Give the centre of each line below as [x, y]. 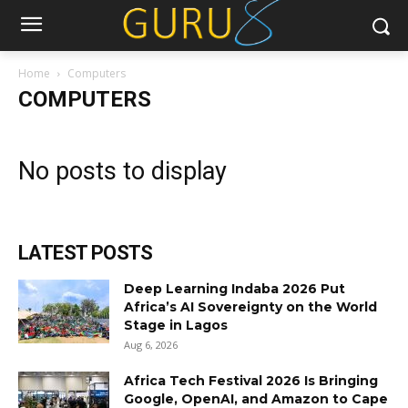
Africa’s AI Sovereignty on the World [250, 307]
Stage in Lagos [176, 325]
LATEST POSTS [86, 253]
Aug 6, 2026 [151, 345]
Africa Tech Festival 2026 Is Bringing [251, 381]
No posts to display [122, 171]
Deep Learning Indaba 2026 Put [235, 289]
